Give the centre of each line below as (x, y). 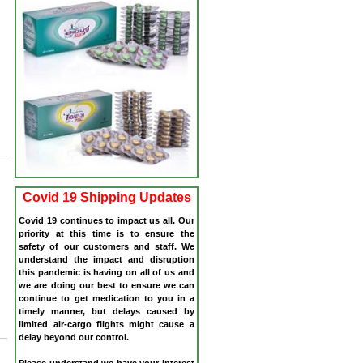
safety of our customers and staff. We (107, 246)
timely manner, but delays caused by (107, 311)
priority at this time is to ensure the (107, 233)
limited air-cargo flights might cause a (107, 324)
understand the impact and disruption (107, 259)
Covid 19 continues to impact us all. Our (107, 220)
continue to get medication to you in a (107, 298)
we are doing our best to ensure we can (107, 285)
